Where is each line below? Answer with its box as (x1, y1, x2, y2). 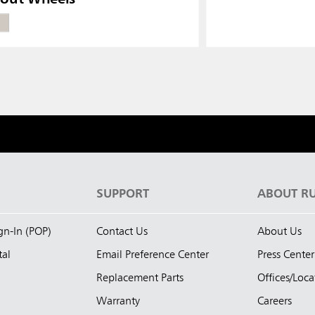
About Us (257, 226, 302, 238)
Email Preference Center (96, 250, 209, 262)
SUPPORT (96, 188, 149, 201)
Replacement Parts (96, 273, 184, 285)
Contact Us (96, 226, 148, 238)
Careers (257, 296, 292, 308)
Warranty (96, 296, 140, 308)
